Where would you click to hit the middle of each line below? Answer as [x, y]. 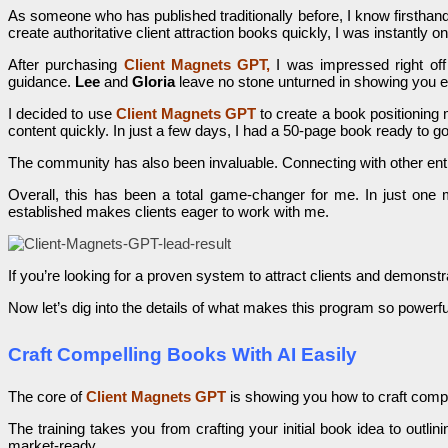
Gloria [153, 82]
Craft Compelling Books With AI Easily [182, 355]
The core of [47, 397]
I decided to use [60, 114]
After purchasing [66, 65]
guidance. [41, 82]
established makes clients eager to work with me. [168, 212]
